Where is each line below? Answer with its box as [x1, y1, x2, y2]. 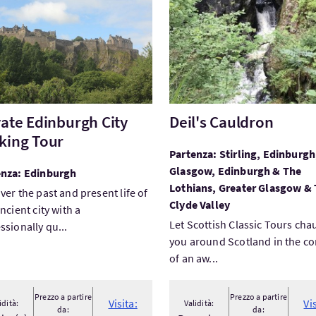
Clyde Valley [169, 197, 231, 212]
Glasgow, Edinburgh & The [169, 164, 302, 178]
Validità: [183, 298, 214, 308]
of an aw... [169, 251, 218, 265]
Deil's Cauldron [169, 111, 274, 132]
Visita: [108, 296, 138, 310]
